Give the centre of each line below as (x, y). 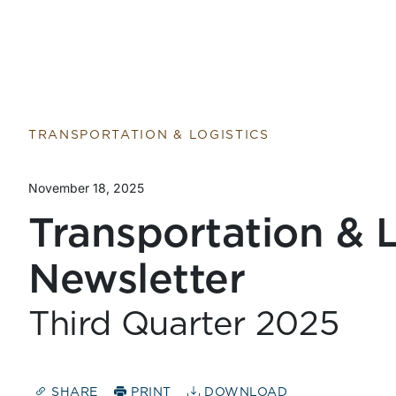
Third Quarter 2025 (184, 325)
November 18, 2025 (86, 188)
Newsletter (137, 280)
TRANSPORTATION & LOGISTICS (149, 135)
